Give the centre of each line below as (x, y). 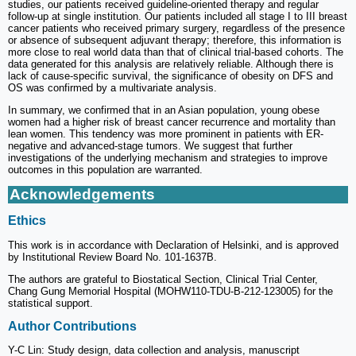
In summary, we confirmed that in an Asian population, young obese (164, 110)
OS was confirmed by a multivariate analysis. (112, 88)
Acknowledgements (82, 195)
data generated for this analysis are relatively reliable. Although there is (171, 64)
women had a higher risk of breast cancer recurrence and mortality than (172, 122)
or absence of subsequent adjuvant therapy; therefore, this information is (175, 41)
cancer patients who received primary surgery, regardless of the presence (176, 29)
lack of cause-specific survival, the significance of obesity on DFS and (170, 76)
